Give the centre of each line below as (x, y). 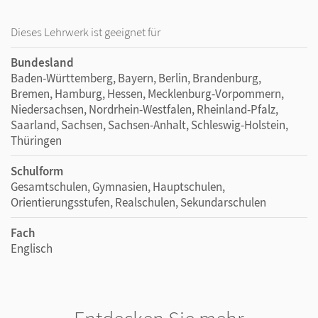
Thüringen (36, 141)
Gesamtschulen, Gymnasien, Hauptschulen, (118, 187)
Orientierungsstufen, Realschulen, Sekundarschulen (138, 203)
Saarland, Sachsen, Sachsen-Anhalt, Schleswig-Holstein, (149, 125)
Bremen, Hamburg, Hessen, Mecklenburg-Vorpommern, (147, 94)
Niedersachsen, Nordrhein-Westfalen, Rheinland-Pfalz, (144, 110)
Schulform (37, 171)
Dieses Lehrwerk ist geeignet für (86, 32)
